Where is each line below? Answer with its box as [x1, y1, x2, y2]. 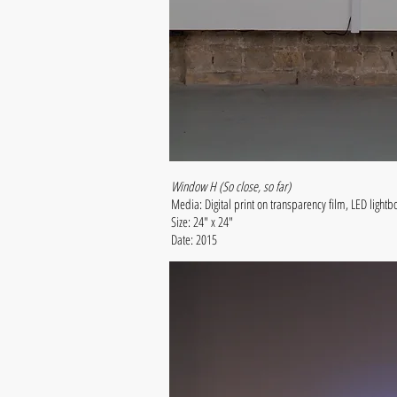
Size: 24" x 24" [171, 213, 237, 230]
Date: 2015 [171, 230, 217, 248]
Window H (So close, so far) [171, 177, 291, 195]
